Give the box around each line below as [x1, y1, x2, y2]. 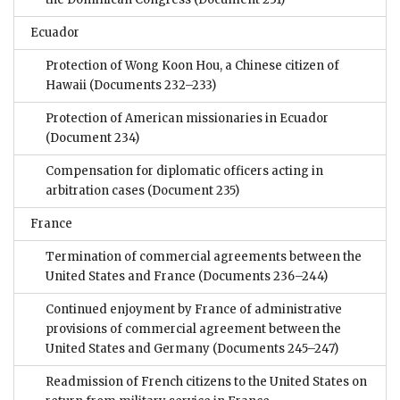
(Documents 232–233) [87, 78, 216, 94]
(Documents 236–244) [196, 269, 328, 285]
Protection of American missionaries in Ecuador [46, 111, 329, 127]
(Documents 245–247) [210, 341, 338, 357]
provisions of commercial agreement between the [46, 321, 341, 337]
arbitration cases [46, 183, 145, 199]
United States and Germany [46, 341, 210, 357]
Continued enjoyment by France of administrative [46, 302, 342, 318]
